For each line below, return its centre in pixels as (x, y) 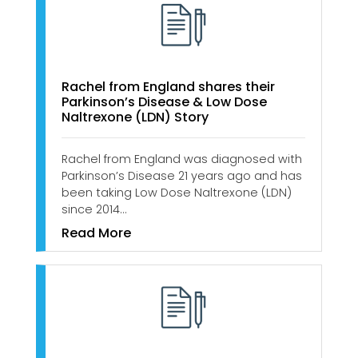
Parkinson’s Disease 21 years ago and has (182, 175)
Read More (96, 233)
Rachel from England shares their (168, 86)
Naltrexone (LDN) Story (135, 117)
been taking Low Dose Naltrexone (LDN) (177, 192)
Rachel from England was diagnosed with (182, 159)
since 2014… (94, 209)
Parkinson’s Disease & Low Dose (164, 101)
